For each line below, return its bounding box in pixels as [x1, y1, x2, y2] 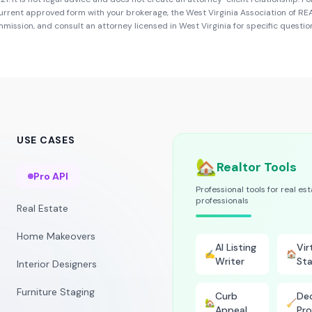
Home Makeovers [17, 230, 95, 242]
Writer [215, 255, 244, 267]
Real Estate [17, 202, 68, 214]
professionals [196, 195, 249, 206]
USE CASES [17, 134, 75, 146]
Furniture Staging [17, 286, 95, 298]
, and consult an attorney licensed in [33, 20, 177, 31]
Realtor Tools [217, 159, 297, 175]
